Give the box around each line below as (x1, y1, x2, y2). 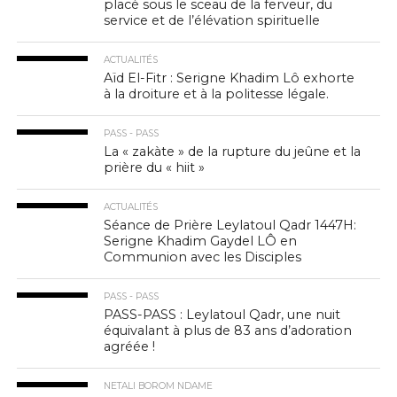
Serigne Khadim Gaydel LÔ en (104, 233, 298, 249)
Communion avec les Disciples (104, 249, 302, 265)
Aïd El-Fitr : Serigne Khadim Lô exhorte (104, 70, 355, 86)
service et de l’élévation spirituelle (104, 12, 321, 28)
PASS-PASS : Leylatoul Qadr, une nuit (104, 307, 341, 323)
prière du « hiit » (104, 160, 206, 175)
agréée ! (104, 339, 156, 354)
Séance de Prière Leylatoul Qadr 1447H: (104, 217, 357, 233)
